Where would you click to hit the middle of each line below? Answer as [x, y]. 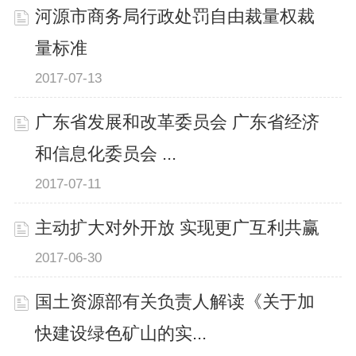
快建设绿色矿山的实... [121, 334]
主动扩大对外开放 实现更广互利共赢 [178, 228]
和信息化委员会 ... [106, 154]
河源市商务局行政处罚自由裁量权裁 [175, 16]
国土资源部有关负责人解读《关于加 [175, 302]
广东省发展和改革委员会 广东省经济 [178, 122]
